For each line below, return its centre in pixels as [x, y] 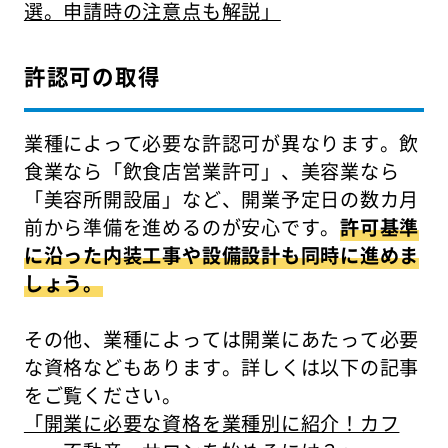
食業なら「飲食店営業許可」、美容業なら [211, 171]
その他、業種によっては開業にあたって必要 [221, 339]
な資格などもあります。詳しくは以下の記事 [221, 367]
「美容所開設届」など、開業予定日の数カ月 [221, 199]
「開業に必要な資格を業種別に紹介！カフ [211, 423]
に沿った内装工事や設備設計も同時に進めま [221, 255]
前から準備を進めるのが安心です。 [182, 227]
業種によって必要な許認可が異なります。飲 [221, 143]
